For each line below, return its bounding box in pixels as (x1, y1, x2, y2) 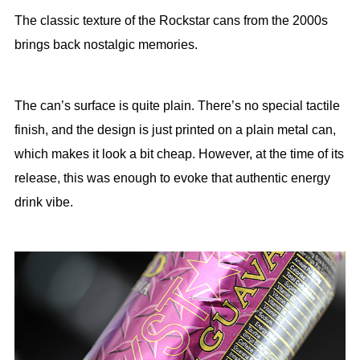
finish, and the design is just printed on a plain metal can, (14, 123, 336, 137)
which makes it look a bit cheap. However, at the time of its (14, 147, 344, 162)
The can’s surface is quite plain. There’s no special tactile (14, 99, 340, 113)
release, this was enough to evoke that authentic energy (14, 171, 330, 186)
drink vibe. (14, 195, 73, 210)
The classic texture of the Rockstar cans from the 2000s (14, 14, 328, 28)
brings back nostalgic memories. (14, 38, 198, 52)
